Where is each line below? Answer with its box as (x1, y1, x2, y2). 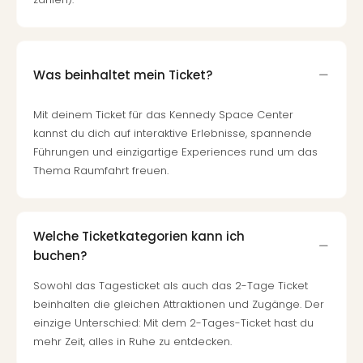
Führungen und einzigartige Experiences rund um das (33, 144, 318, 160)
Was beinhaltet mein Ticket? (33, 66, 212, 83)
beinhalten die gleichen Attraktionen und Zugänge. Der (33, 297, 324, 312)
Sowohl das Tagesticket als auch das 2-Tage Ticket (33, 278, 308, 293)
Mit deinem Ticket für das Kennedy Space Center (33, 107, 293, 122)
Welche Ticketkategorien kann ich (33, 227, 245, 245)
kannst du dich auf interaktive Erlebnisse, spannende (33, 126, 312, 141)
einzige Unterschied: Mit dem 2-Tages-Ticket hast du (33, 315, 314, 331)
